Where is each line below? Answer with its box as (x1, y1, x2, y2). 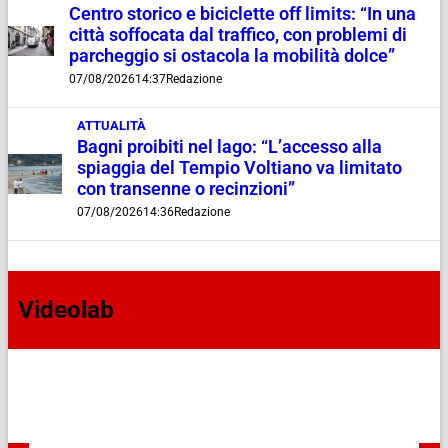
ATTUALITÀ (76, 117, 146, 133)
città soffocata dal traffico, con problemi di (68, 24, 407, 45)
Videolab (18, 295, 114, 324)
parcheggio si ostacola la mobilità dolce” (68, 45, 395, 66)
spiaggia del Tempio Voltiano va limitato (76, 157, 402, 178)
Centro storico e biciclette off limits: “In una (68, 3, 416, 24)
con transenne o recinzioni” (76, 178, 295, 199)
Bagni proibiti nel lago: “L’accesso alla (76, 136, 382, 157)
